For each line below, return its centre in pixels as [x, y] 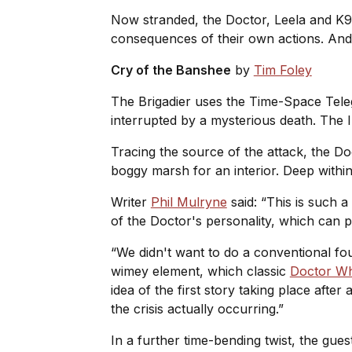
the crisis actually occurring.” [199, 308]
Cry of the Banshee [170, 70]
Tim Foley [282, 70]
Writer [130, 202]
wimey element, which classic [200, 271]
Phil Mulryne [189, 202]
